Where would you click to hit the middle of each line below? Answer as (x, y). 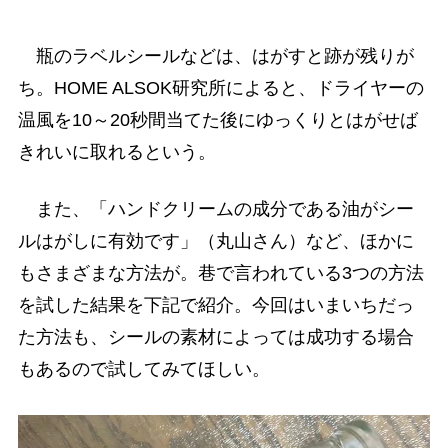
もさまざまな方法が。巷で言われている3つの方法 (220, 273)
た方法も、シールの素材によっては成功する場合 (215, 337)
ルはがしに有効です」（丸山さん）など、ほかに (215, 241)
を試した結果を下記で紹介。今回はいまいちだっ (215, 305)
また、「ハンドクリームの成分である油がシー (215, 209)
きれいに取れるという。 (116, 152)
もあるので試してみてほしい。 (143, 369)
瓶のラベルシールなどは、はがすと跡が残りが (215, 56)
